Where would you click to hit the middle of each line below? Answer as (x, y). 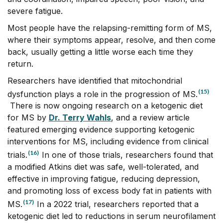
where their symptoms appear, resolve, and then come (111, 40)
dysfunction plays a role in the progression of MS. (103, 94)
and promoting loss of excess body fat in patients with (110, 191)
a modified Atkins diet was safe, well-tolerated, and (103, 167)
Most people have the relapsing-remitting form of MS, (110, 28)
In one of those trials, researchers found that (126, 155)
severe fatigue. (35, 11)
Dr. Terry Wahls (80, 118)
